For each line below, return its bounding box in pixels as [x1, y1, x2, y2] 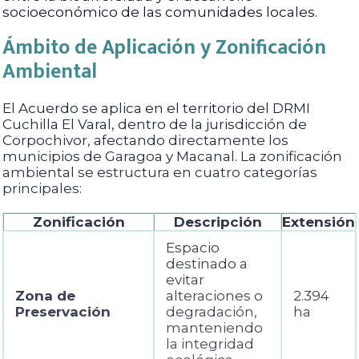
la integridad [166, 336, 254, 352]
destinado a [166, 256, 248, 272]
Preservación [15, 304, 111, 320]
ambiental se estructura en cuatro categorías [2, 164, 317, 180]
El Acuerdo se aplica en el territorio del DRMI [2, 100, 310, 116]
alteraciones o [166, 288, 263, 304]
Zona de [15, 288, 75, 304]
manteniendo [166, 320, 263, 336]
